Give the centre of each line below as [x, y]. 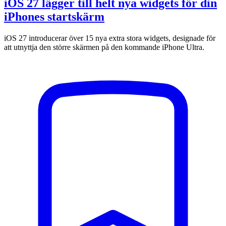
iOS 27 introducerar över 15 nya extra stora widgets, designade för [110, 38]
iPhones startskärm [54, 17]
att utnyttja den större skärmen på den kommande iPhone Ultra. [104, 47]
